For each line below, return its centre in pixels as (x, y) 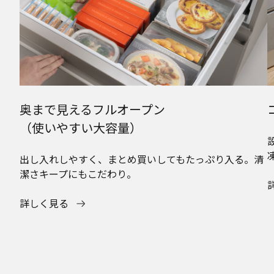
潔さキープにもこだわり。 (78, 173)
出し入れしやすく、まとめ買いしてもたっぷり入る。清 (142, 159)
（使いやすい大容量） (81, 127)
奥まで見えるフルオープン (92, 109)
